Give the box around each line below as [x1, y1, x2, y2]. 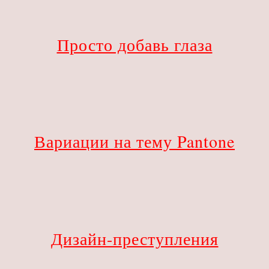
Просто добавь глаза [56, 32, 213, 56]
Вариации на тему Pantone [34, 130, 235, 153]
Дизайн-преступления [50, 226, 219, 250]
